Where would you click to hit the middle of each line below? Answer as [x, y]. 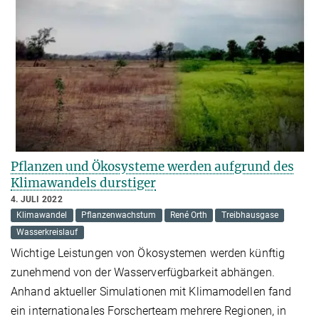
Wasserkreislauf [47, 232]
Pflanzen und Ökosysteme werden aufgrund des [152, 167]
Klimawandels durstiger [83, 183]
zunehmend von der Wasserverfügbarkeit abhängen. [143, 273]
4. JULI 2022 [37, 200]
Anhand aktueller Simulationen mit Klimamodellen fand [151, 292]
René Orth [188, 215]
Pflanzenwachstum [119, 215]
